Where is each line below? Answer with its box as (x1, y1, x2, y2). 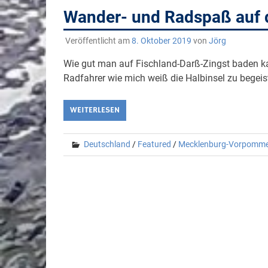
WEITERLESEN (69, 104, 120, 115)
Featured (137, 139, 171, 149)
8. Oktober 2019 (131, 35, 191, 45)
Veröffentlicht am (65, 35, 132, 45)
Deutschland (83, 139, 130, 149)
